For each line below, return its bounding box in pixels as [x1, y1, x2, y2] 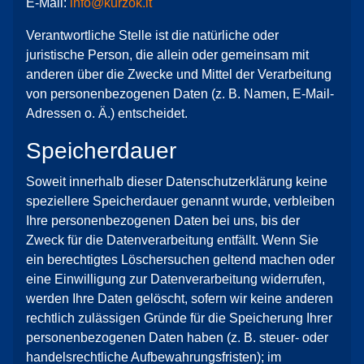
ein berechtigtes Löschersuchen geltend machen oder [26, 253, 335, 266]
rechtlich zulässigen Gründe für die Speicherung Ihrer [26, 311, 332, 325]
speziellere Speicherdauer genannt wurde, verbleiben [26, 194, 335, 208]
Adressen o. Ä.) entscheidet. [26, 106, 188, 120]
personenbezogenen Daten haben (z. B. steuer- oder [26, 331, 328, 344]
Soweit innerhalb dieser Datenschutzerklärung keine [26, 175, 327, 188]
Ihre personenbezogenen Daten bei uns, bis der [26, 214, 300, 227]
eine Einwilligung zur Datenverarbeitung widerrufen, [26, 272, 325, 286]
